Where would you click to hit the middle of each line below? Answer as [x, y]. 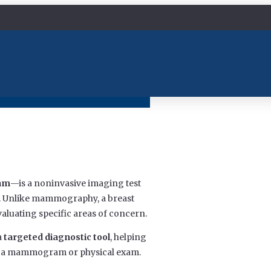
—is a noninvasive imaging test [76, 184]
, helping [128, 237]
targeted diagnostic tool [57, 237]
